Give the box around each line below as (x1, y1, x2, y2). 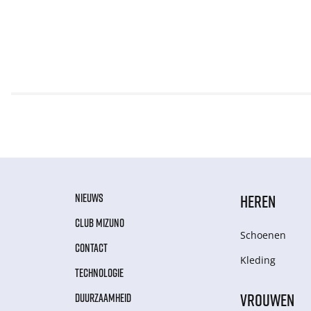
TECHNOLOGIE (75, 266, 124, 280)
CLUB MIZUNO (75, 216, 124, 230)
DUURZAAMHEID (75, 291, 131, 305)
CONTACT (75, 241, 108, 255)
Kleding (240, 253, 276, 267)
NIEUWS (75, 191, 103, 205)
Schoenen (240, 228, 287, 242)
